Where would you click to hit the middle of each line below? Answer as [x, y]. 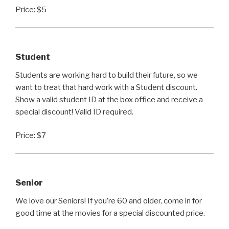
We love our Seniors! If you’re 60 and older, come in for [109, 201]
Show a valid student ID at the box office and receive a [109, 99]
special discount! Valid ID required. [74, 112]
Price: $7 [31, 136]
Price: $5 [31, 9]
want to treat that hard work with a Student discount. [106, 87]
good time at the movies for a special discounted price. [110, 213]
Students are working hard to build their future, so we [107, 75]
